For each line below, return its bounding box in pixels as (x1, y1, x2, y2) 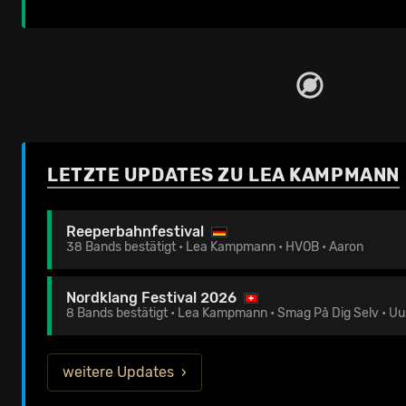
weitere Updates (63, 363, 174, 381)
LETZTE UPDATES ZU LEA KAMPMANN (47, 164, 400, 186)
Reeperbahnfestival (66, 223, 204, 240)
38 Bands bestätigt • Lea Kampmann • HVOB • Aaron (66, 239, 363, 255)
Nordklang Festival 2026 (66, 289, 237, 306)
